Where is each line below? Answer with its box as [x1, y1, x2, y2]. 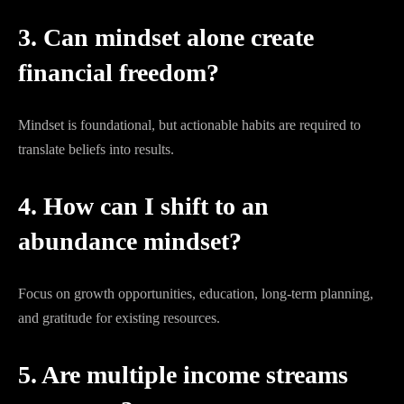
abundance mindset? [18, 227, 242, 255]
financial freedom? [18, 59, 219, 87]
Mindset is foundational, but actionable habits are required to [18, 117, 361, 133]
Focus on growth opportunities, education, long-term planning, [18, 286, 373, 301]
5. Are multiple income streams [18, 361, 348, 389]
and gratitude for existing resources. [18, 310, 220, 326]
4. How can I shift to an [18, 192, 269, 220]
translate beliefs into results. [18, 142, 174, 157]
